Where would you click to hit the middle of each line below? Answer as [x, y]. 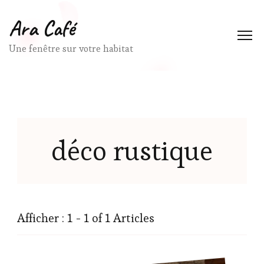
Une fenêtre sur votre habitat [71, 49]
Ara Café [42, 28]
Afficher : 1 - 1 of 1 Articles [86, 218]
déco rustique [132, 151]
